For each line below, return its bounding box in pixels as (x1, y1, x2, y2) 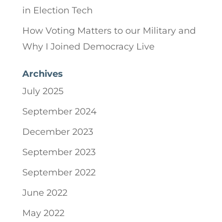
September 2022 (22, 167, 96, 178)
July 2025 (22, 86, 63, 97)
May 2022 (22, 208, 64, 219)
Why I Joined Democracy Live (22, 41, 155, 53)
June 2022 (22, 187, 67, 199)
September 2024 (22, 106, 97, 117)
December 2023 (22, 126, 93, 138)
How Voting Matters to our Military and (22, 25, 196, 37)
